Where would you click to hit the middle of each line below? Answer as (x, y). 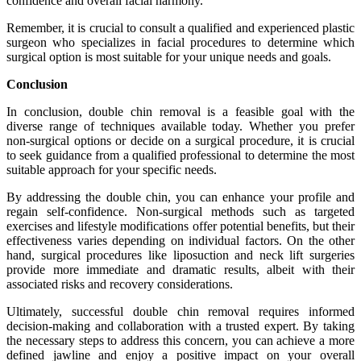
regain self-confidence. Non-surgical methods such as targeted (180, 211)
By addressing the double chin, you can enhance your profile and (180, 197)
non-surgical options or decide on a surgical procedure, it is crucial (180, 140)
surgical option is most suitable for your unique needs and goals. (169, 56)
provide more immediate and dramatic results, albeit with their (180, 269)
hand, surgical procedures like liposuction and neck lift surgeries (180, 255)
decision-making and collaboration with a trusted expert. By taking (180, 326)
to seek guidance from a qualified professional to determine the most (180, 155)
